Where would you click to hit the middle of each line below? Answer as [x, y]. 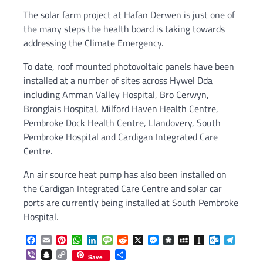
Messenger [180, 240]
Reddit [141, 240]
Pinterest [85, 240]
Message [130, 240]
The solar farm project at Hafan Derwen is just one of [129, 14]
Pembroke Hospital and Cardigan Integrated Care [121, 136]
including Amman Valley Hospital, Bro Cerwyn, [116, 94]
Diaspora [191, 240]
